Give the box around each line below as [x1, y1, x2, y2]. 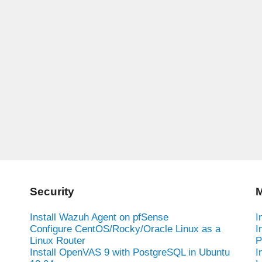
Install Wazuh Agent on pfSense [29, 211, 168, 223]
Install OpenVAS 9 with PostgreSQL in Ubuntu [29, 246, 230, 258]
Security [29, 185, 74, 198]
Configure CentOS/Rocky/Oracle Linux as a [29, 223, 220, 235]
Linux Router [29, 235, 85, 246]
